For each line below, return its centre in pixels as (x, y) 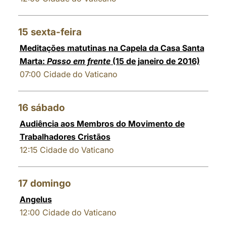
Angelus (36, 199)
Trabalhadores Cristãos (65, 137)
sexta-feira (56, 32)
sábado (47, 108)
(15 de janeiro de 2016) (155, 61)
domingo (50, 183)
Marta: (33, 61)
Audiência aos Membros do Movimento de (102, 124)
